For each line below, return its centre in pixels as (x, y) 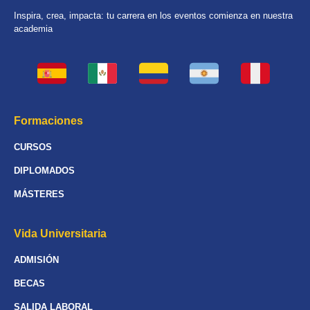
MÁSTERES (39, 194)
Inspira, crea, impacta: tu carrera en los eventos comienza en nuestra (153, 15)
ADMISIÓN (36, 260)
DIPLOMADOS (44, 171)
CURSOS (33, 147)
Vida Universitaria (60, 234)
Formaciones (48, 121)
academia (33, 28)
